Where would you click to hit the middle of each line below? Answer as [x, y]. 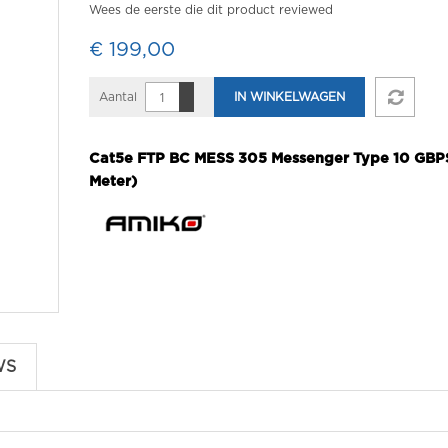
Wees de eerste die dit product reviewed [211, 10]
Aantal [118, 97]
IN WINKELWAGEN [289, 97]
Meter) [113, 181]
